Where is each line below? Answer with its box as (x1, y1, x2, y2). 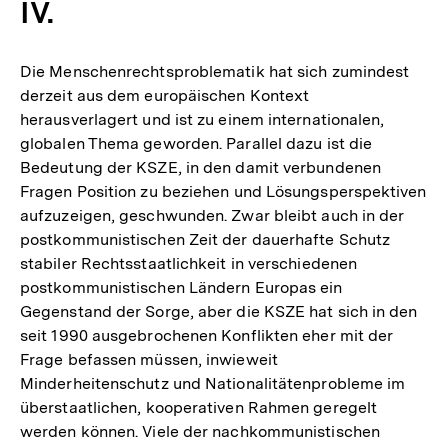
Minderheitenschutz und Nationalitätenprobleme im (20, 373, 406, 393)
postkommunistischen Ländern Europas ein (20, 277, 343, 297)
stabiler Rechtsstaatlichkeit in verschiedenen (20, 253, 358, 273)
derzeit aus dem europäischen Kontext (20, 85, 310, 105)
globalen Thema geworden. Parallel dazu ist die (20, 133, 373, 153)
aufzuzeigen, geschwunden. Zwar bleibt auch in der (20, 205, 405, 225)
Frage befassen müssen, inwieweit (20, 349, 278, 369)
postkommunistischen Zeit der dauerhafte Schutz (20, 229, 391, 249)
